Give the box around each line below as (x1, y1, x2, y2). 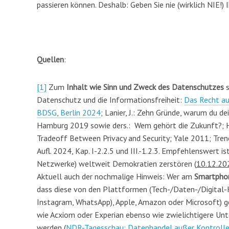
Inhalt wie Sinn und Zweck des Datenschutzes (66, 81, 224, 92)
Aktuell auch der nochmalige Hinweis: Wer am (37, 171, 194, 181)
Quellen (37, 54, 64, 65)
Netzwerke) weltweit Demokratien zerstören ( (37, 158, 196, 169)
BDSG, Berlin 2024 (37, 107, 101, 118)
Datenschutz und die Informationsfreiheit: (37, 94, 184, 105)
